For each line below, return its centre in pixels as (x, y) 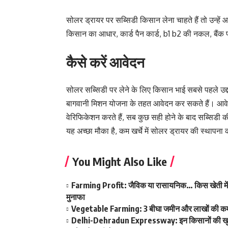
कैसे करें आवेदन (105, 62)
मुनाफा (76, 197)
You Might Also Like (120, 161)
